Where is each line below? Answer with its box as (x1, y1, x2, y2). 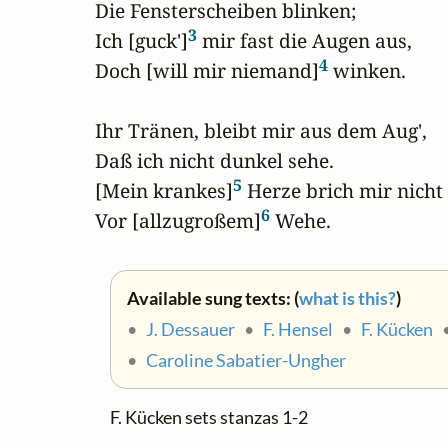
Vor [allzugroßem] (95, 207, 261, 235)
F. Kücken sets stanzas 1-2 (110, 407, 308, 429)
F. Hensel (263, 319, 333, 341)
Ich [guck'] (95, 27, 188, 55)
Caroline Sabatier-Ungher (146, 350, 346, 372)
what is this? (299, 288, 396, 310)
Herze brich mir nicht (242, 177, 443, 205)
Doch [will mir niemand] (95, 57, 319, 85)
